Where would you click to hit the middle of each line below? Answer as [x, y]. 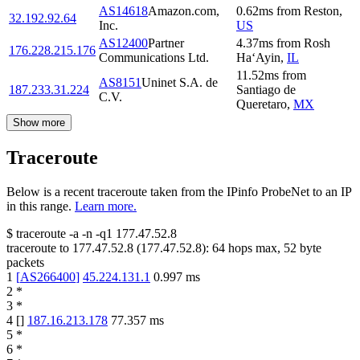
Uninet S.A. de [180, 83]
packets [25, 263]
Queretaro [262, 104]
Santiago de [266, 90]
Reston [321, 11]
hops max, [254, 248]
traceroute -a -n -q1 [64, 234]
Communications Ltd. [154, 58]
